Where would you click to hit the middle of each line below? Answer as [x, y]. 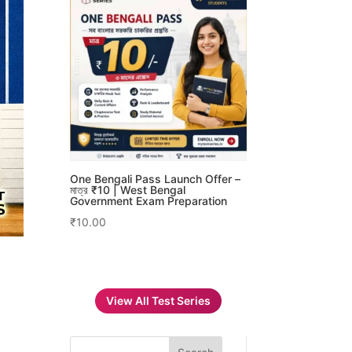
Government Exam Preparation [149, 200]
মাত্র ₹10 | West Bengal [128, 189]
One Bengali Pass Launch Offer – [156, 178]
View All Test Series [158, 301]
